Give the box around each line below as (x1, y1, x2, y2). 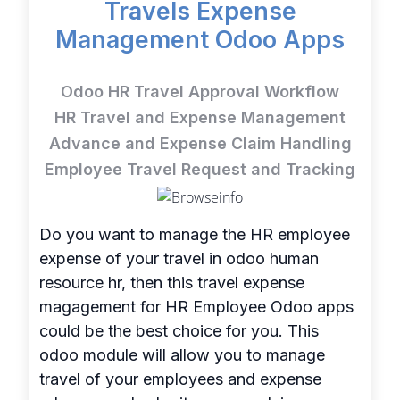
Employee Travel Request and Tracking (45, 159, 355, 179)
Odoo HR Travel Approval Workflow (61, 81, 339, 101)
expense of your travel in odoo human (38, 249, 319, 269)
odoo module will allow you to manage (38, 346, 325, 365)
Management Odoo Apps (55, 24, 345, 54)
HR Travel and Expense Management (54, 107, 346, 127)
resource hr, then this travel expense (38, 273, 304, 293)
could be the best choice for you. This (38, 321, 319, 341)
